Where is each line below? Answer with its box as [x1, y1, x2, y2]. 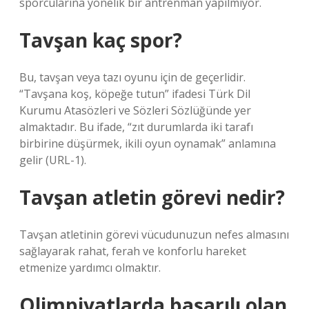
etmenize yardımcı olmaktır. [19, 260, 161, 275]
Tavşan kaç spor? [19, 27, 182, 53]
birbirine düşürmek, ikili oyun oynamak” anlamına [19, 136, 276, 151]
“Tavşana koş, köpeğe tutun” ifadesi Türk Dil [19, 86, 250, 101]
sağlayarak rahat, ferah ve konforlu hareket [19, 243, 246, 259]
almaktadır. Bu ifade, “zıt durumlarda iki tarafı [19, 119, 253, 134]
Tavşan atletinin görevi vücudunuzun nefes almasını [19, 227, 289, 242]
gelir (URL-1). [19, 152, 86, 168]
